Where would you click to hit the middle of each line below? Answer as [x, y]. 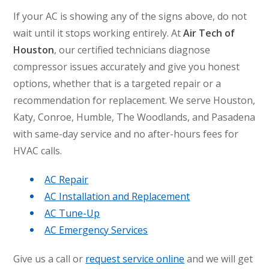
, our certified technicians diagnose [132, 50]
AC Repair [67, 179]
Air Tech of [209, 33]
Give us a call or [50, 258]
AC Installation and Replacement [117, 196]
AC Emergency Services [96, 230]
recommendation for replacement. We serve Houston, [134, 100]
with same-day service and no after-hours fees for [126, 134]
